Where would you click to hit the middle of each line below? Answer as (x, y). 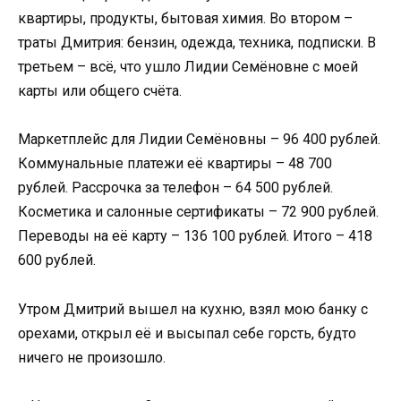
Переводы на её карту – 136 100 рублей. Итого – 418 (195, 236)
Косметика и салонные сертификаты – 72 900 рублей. (198, 212)
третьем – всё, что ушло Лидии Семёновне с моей (188, 67)
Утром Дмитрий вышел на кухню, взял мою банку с (193, 309)
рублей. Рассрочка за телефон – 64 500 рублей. (175, 188)
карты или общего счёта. (100, 91)
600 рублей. (57, 260)
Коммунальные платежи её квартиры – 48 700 (175, 164)
